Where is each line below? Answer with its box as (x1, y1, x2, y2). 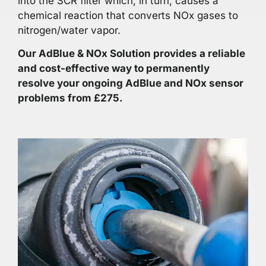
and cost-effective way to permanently (18, 62, 210, 75)
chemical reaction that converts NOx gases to (18, 9, 238, 21)
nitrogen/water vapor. (18, 24, 121, 36)
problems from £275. (18, 92, 123, 104)
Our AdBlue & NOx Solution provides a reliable (18, 47, 245, 60)
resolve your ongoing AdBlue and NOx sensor (18, 77, 243, 90)
